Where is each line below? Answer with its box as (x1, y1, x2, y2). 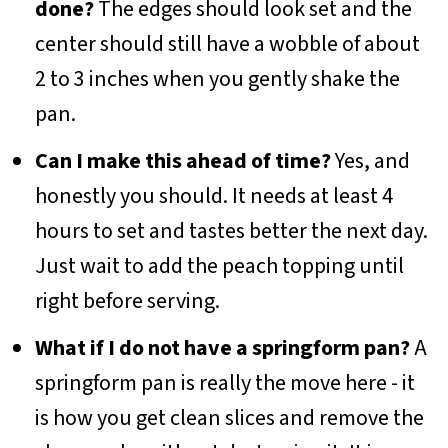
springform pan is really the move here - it (34, 366, 415, 399)
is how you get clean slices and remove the (34, 401, 424, 434)
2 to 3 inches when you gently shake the (34, 62, 400, 95)
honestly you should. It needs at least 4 (34, 179, 393, 212)
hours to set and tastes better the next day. (34, 214, 428, 247)
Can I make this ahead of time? (34, 144, 331, 177)
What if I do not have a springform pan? (34, 331, 410, 364)
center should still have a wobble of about (34, 27, 420, 60)
